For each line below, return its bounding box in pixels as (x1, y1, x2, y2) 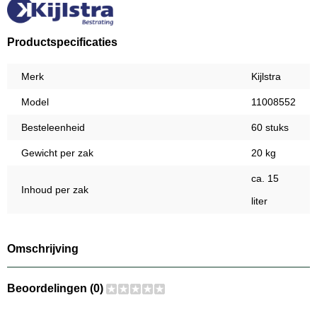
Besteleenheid (21, 122, 85, 134)
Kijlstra (251, 71, 281, 83)
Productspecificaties (7, 36, 117, 49)
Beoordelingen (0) (7, 282, 106, 295)
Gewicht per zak (21, 147, 93, 159)
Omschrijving (7, 243, 79, 255)
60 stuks (251, 122, 289, 134)
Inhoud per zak (21, 184, 88, 196)
